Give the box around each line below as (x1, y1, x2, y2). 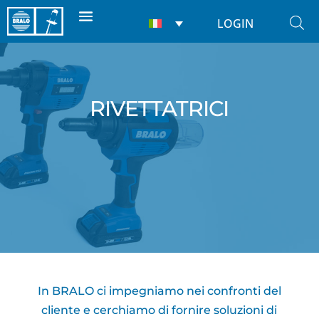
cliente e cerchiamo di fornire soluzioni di (41, 303, 278, 317)
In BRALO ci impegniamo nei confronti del (37, 284, 281, 298)
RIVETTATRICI (90, 95, 229, 122)
